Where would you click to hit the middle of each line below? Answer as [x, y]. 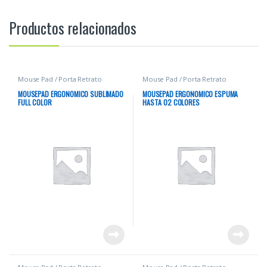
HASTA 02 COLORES [171, 102]
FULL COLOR [35, 102]
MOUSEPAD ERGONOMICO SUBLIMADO [70, 94]
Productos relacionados [73, 28]
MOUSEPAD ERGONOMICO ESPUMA [190, 94]
